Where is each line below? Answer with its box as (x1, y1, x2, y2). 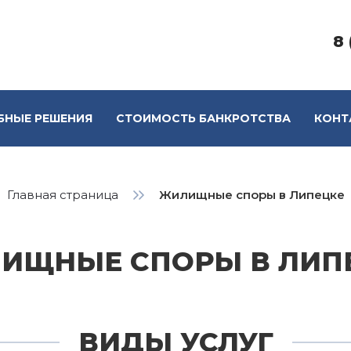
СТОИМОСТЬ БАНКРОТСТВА (116, 111, 291, 125)
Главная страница (6, 187, 118, 202)
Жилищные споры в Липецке (158, 187, 345, 202)
